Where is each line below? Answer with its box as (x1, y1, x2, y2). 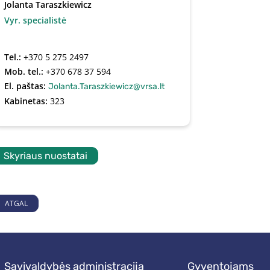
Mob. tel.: (4, 66, 46, 77)
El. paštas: (4, 80, 49, 92)
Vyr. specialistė (4, 14, 67, 26)
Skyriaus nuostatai (4, 150, 88, 162)
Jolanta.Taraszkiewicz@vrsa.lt (48, 81, 165, 92)
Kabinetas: (4, 95, 51, 107)
